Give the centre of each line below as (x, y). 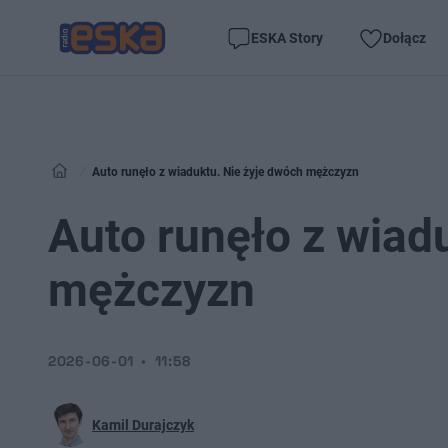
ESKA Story (287, 37)
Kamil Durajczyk (143, 425)
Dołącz (404, 37)
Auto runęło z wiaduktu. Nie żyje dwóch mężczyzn (225, 172)
